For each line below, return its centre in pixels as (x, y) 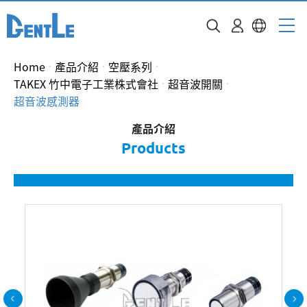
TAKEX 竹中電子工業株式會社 (86, 84)
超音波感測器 (47, 101)
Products (153, 148)
